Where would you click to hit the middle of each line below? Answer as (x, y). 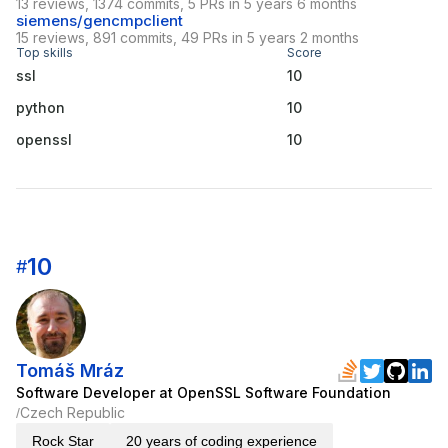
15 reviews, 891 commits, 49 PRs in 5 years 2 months (187, 38)
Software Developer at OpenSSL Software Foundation (203, 393)
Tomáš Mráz (70, 371)
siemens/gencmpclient (99, 21)
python (40, 108)
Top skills (44, 53)
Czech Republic (72, 413)
